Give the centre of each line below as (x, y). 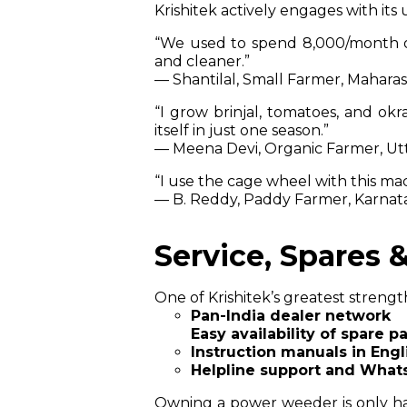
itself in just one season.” (242, 130)
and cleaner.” (202, 61)
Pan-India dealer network (291, 315)
